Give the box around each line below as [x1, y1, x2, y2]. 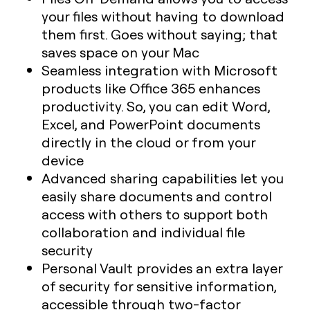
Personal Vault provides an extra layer [42, 259, 282, 277]
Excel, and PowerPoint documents [42, 115, 260, 134]
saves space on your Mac [42, 43, 199, 62]
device [42, 151, 84, 170]
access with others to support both [42, 205, 268, 224]
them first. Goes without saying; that [42, 25, 277, 44]
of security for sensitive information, [42, 277, 276, 295]
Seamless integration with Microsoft [42, 61, 277, 80]
